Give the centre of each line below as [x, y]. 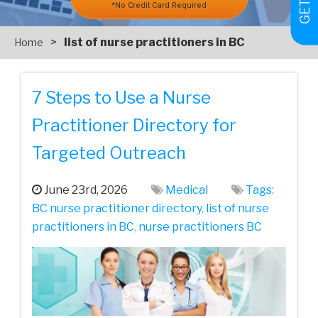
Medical [187, 190]
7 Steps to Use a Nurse [121, 98]
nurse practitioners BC [200, 227]
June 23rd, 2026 [85, 190]
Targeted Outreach [109, 153]
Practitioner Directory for [134, 126]
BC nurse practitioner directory [117, 209]
